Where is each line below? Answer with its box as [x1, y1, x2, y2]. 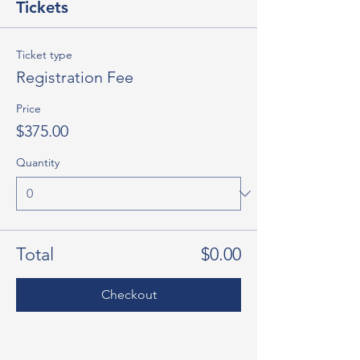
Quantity [16, 155, 59, 170]
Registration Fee [16, 67, 133, 87]
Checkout [100, 287, 157, 302]
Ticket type [16, 47, 72, 62]
